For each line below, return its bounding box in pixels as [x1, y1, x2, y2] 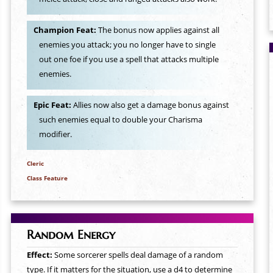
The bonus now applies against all [97, 24, 219, 36]
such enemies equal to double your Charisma [39, 114, 203, 126]
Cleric [26, 158, 44, 168]
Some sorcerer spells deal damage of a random [54, 249, 223, 260]
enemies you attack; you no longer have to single [39, 39, 216, 51]
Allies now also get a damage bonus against [73, 99, 229, 111]
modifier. [39, 129, 73, 140]
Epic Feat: [33, 99, 73, 111]
